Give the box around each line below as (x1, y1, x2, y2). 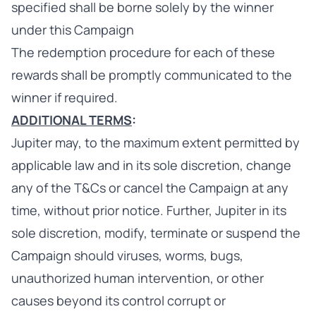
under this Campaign (11, 21, 134, 38)
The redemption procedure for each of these (11, 44, 275, 61)
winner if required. (11, 89, 118, 106)
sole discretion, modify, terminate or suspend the (11, 224, 300, 241)
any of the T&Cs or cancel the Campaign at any (11, 179, 288, 196)
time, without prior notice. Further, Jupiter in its (11, 202, 286, 219)
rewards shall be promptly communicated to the (11, 66, 292, 83)
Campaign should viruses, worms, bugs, (11, 247, 243, 264)
